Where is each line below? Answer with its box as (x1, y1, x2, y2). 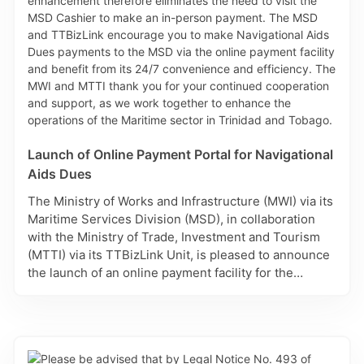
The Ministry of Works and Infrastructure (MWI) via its (28, 193, 333, 209)
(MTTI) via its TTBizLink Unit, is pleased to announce (28, 247, 330, 262)
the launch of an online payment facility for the (28, 265, 293, 280)
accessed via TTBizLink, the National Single (28, 301, 278, 316)
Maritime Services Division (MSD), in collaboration (28, 211, 315, 227)
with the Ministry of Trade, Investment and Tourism (28, 229, 320, 245)
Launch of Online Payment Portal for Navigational (28, 146, 333, 162)
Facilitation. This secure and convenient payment (28, 336, 310, 352)
